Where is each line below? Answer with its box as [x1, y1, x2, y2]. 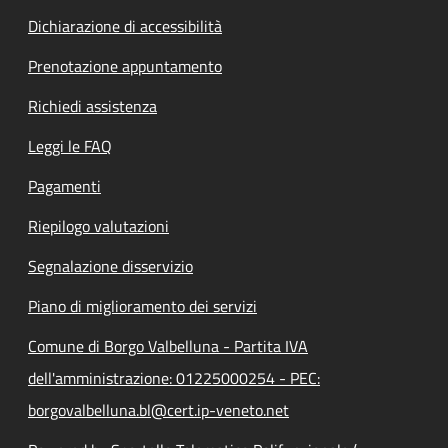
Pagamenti [28, 174, 101, 198]
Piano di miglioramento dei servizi [28, 294, 257, 318]
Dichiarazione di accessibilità [28, 14, 222, 38]
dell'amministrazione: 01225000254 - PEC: [28, 366, 320, 390]
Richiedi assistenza [28, 94, 157, 118]
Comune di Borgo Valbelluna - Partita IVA [28, 334, 308, 358]
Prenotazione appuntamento [28, 54, 222, 78]
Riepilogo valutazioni [28, 214, 169, 238]
